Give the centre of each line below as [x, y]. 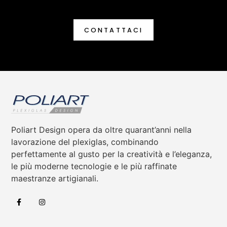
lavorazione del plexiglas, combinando [85, 142]
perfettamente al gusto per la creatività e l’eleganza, [112, 154]
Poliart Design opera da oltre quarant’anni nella [102, 129]
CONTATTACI [113, 30]
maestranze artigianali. [55, 178]
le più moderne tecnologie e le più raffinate [94, 166]
